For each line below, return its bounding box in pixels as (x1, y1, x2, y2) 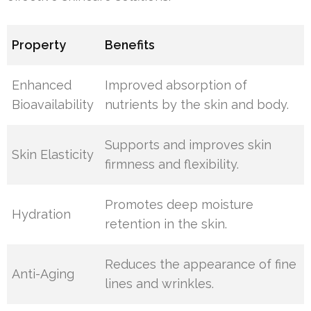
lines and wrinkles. (105, 276, 215, 291)
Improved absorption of (105, 78, 248, 92)
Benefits (105, 37, 155, 52)
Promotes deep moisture (105, 197, 254, 212)
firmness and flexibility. (105, 157, 239, 171)
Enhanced (12, 78, 72, 92)
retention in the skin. (105, 217, 228, 231)
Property (12, 37, 67, 52)
